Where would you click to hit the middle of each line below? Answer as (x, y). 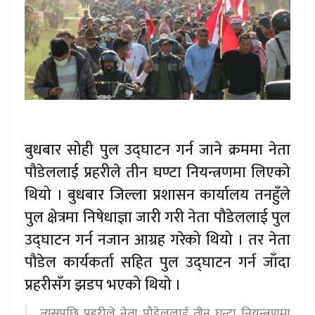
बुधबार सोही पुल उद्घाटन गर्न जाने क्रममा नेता (157, 150)
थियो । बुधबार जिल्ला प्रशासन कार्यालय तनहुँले (157, 195)
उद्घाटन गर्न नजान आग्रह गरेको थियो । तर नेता (157, 240)
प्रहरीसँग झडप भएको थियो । (103, 285)
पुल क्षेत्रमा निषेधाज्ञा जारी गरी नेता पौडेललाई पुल (157, 217)
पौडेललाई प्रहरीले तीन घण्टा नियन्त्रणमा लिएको (157, 172)
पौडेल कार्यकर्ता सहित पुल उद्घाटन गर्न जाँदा (157, 262)
